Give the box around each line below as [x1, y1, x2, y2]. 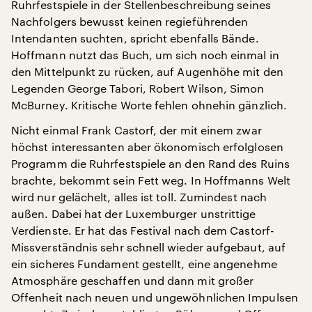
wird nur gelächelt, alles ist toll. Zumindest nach [11, 190, 267, 203]
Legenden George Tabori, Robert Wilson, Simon [11, 81, 265, 95]
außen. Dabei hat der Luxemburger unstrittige [11, 207, 256, 220]
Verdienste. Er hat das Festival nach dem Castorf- [11, 224, 274, 237]
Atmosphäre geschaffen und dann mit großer [11, 274, 254, 287]
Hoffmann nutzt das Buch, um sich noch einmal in [11, 48, 279, 61]
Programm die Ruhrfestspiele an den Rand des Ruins [11, 157, 290, 170]
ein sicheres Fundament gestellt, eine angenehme [11, 257, 277, 270]
